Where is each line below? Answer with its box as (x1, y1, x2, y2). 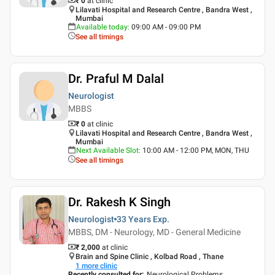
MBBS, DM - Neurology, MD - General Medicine (68, 227, 241, 237)
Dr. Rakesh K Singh (68, 194, 171, 209)
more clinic (82, 261, 117, 270)
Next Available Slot (76, 145, 139, 155)
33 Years (117, 214, 151, 224)
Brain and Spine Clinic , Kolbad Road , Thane (76, 252, 223, 261)
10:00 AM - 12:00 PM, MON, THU (142, 145, 249, 155)
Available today (76, 22, 128, 31)
